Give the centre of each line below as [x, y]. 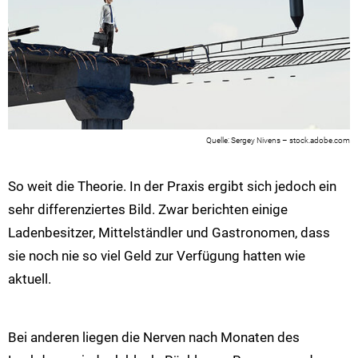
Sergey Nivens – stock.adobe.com [290, 140]
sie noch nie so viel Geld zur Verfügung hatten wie [157, 256]
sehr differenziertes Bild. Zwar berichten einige [148, 210]
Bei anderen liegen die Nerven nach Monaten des [154, 337]
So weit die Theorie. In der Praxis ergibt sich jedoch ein [172, 187]
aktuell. [30, 279]
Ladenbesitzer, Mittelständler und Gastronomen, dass [169, 233]
